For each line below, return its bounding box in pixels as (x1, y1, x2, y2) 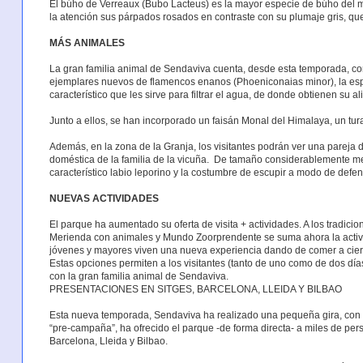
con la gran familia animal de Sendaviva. (49, 270, 228, 282)
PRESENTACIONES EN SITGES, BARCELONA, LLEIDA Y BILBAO (49, 283, 342, 295)
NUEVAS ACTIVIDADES (49, 192, 159, 204)
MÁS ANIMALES (49, 36, 125, 49)
